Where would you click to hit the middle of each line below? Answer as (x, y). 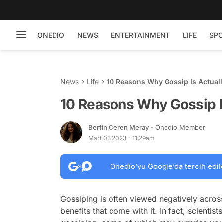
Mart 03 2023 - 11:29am (121, 138)
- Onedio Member (178, 127)
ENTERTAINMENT (140, 35)
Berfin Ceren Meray (119, 127)
